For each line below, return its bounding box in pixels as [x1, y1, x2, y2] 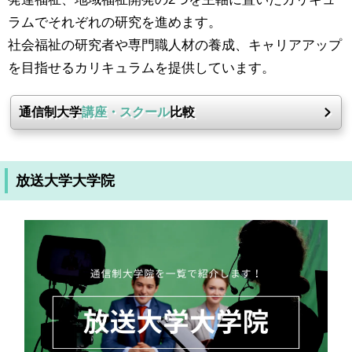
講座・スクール [82, 105, 170, 119]
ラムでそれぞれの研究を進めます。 [8, 15, 222, 30]
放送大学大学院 [16, 172, 115, 189]
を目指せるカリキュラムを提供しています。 [8, 60, 275, 75]
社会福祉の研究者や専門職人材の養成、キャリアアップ [8, 38, 342, 53]
